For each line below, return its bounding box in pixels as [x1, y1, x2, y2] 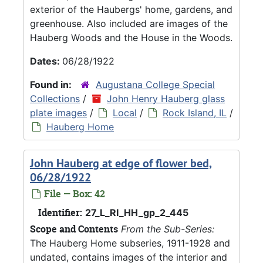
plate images [30, 106, 87, 119]
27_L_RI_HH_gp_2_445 [85, 206, 188, 218]
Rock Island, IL [163, 106, 227, 119]
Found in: [30, 78, 74, 90]
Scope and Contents [30, 222, 118, 235]
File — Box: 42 [42, 187, 105, 200]
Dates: [30, 55, 62, 67]
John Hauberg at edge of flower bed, [30, 155, 212, 171]
